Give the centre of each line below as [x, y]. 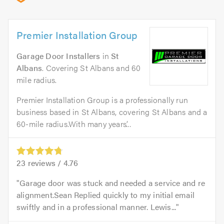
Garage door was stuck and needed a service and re [112, 183]
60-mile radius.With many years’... [74, 124]
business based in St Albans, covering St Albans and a [112, 112]
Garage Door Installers [58, 56]
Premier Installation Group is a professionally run [102, 100]
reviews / [44, 163]
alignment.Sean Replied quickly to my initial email [106, 195]
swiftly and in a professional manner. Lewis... [96, 207]
